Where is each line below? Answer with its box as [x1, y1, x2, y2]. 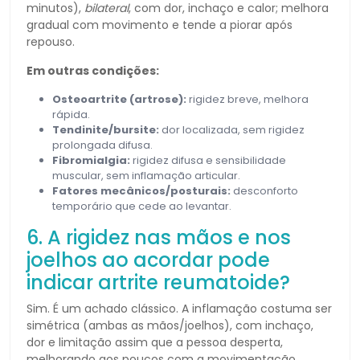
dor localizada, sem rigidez [159, 121, 305, 137]
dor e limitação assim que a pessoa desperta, [27, 333, 283, 350]
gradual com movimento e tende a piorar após [27, 16, 292, 33]
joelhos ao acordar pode [27, 246, 270, 273]
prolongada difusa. [52, 137, 153, 153]
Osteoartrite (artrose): [52, 91, 186, 107]
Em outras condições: [27, 62, 159, 79]
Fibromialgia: [52, 152, 130, 168]
